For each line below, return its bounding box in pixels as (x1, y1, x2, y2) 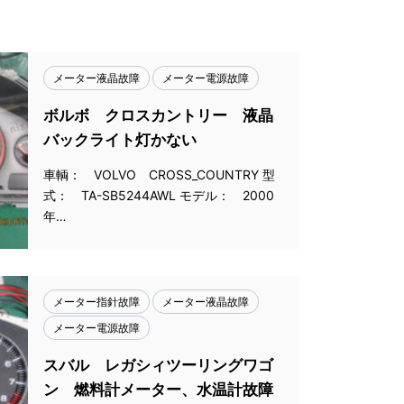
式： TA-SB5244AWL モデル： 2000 (43, 188, 274, 203)
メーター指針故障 (53, 295, 140, 308)
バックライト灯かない (43, 131, 197, 149)
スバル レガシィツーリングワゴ (43, 356, 273, 374)
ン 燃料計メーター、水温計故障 (43, 381, 273, 399)
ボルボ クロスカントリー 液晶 (43, 106, 273, 124)
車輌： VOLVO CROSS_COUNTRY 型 (43, 167, 275, 182)
